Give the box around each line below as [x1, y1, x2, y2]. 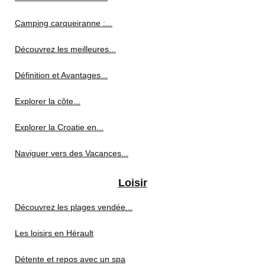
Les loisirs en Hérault [15, 228, 93, 238]
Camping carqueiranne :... [15, 18, 112, 28]
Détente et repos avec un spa [15, 254, 125, 264]
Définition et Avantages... [15, 70, 108, 80]
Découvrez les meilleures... [15, 44, 116, 54]
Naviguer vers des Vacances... [15, 148, 128, 158]
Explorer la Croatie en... [15, 122, 104, 132]
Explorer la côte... [15, 96, 80, 106]
